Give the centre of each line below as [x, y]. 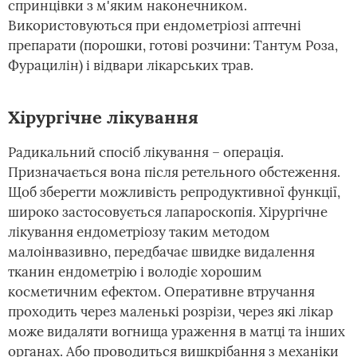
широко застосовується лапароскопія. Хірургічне [168, 212]
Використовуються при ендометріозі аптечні [155, 26]
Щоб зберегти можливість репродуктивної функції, [174, 192]
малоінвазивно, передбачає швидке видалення [161, 252]
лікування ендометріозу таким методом [139, 232]
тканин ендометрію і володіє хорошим [135, 272]
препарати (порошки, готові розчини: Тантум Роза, [173, 46]
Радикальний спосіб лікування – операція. [146, 153]
